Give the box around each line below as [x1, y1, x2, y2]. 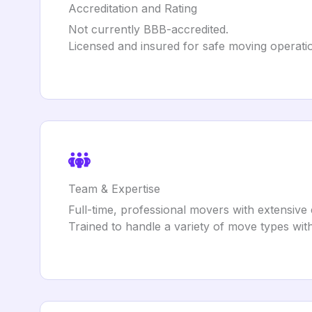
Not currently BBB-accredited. [68, 22, 228, 36]
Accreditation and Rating [68, 1, 197, 15]
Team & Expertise [68, 182, 160, 196]
